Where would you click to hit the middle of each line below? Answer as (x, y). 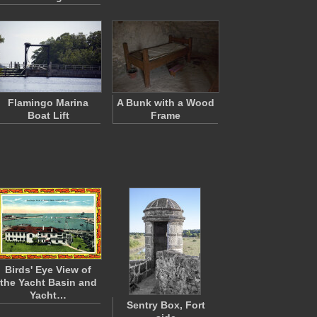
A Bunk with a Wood (166, 103)
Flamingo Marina (48, 103)
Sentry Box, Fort (166, 305)
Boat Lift (48, 115)
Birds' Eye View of (48, 270)
